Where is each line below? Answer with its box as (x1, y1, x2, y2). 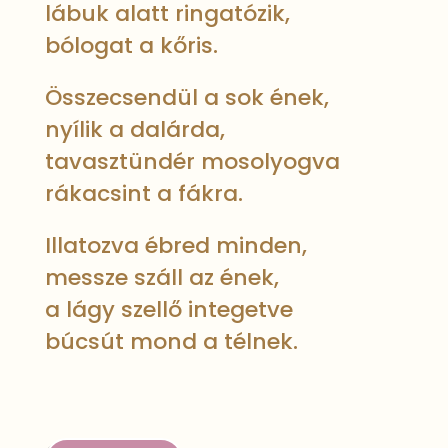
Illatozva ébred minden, (44, 230, 307, 261)
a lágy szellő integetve (44, 294, 293, 325)
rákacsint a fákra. (44, 178, 243, 209)
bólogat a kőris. (44, 30, 218, 61)
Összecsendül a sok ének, (44, 82, 329, 113)
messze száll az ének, (44, 262, 279, 293)
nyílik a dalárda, (44, 114, 225, 145)
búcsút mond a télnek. (44, 326, 298, 357)
